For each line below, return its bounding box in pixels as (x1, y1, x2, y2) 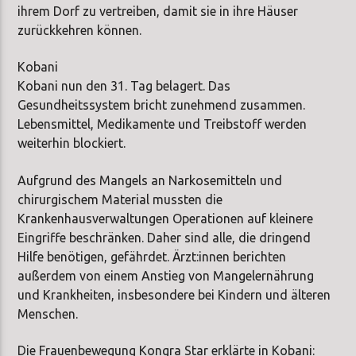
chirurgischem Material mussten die (17, 192, 223, 207)
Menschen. (17, 306, 79, 321)
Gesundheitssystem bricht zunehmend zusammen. (17, 98, 306, 113)
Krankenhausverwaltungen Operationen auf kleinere (17, 211, 314, 226)
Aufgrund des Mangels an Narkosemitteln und (17, 172, 283, 188)
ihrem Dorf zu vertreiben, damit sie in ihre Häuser (17, 4, 299, 19)
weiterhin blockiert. (17, 136, 126, 151)
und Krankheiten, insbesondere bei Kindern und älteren (17, 287, 331, 302)
